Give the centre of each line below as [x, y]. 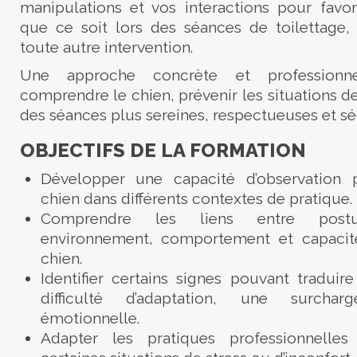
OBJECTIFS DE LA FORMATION [163, 151]
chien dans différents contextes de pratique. [196, 199]
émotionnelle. [90, 318]
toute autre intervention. [106, 47]
